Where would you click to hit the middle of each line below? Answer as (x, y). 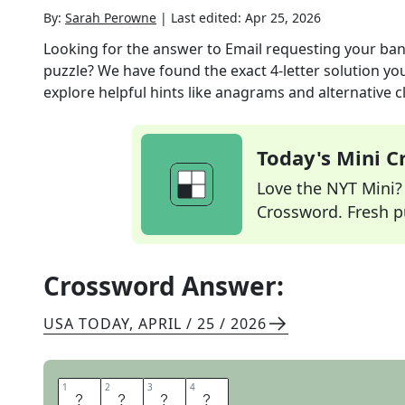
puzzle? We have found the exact (157, 71)
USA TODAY (86, 324)
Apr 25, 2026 (283, 18)
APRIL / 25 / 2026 (202, 324)
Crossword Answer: (164, 286)
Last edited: (208, 18)
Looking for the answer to (134, 49)
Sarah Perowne (111, 18)
